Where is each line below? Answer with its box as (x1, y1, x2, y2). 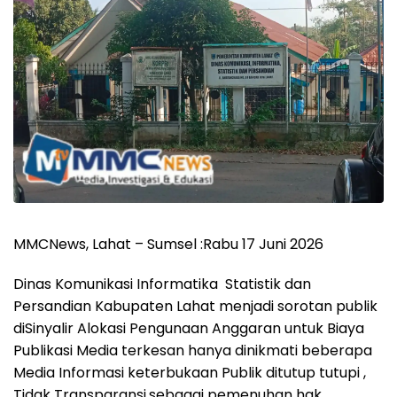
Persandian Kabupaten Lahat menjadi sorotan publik (13, 295, 378, 316)
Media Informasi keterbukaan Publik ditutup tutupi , (13, 362, 366, 383)
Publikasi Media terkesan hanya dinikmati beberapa (13, 339, 372, 361)
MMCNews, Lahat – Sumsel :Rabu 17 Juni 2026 (13, 233, 323, 254)
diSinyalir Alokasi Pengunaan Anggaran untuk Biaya (13, 317, 364, 339)
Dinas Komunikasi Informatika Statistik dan (13, 273, 311, 294)
